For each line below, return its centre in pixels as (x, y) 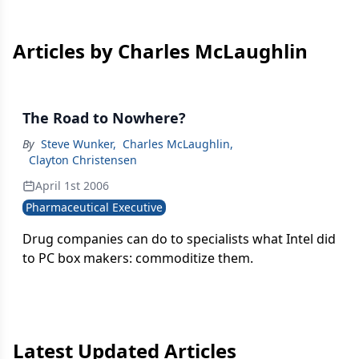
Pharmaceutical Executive (94, 207)
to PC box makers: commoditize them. (138, 258)
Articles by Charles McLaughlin (160, 51)
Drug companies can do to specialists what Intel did (179, 239)
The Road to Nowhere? (104, 118)
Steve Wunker (77, 144)
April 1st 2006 (72, 186)
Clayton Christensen (83, 160)
